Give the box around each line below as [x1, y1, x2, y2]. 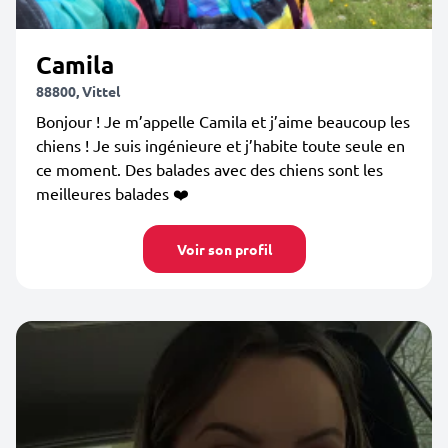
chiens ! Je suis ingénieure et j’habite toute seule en [36, 135, 405, 155]
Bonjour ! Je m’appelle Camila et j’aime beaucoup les [36, 111, 410, 131]
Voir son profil [176, 240, 272, 258]
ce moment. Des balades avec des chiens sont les [36, 159, 383, 179]
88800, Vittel [36, 82, 120, 100]
